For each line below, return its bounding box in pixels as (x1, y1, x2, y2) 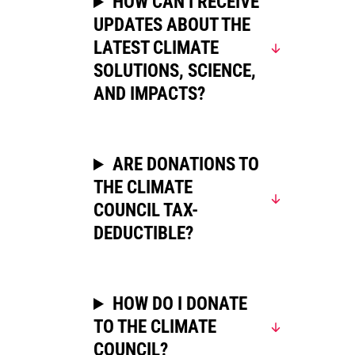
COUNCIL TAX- (94, 200, 198, 222)
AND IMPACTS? (94, 83, 205, 105)
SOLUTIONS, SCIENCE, (94, 60, 256, 82)
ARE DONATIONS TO (113, 154, 260, 176)
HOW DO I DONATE (113, 293, 248, 315)
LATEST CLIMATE (94, 37, 219, 59)
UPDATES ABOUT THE (94, 14, 250, 36)
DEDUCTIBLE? (94, 223, 193, 245)
